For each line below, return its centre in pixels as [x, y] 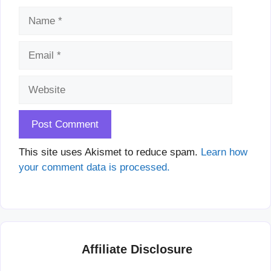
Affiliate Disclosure [137, 249]
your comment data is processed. [94, 167]
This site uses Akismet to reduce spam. [110, 152]
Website [37, 83]
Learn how [224, 152]
